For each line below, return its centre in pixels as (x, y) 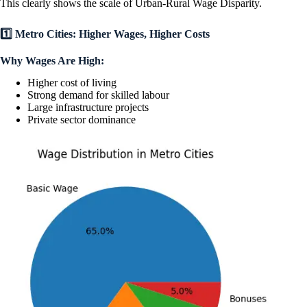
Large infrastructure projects (88, 108)
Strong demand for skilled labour (98, 95)
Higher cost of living (72, 83)
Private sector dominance (82, 120)
